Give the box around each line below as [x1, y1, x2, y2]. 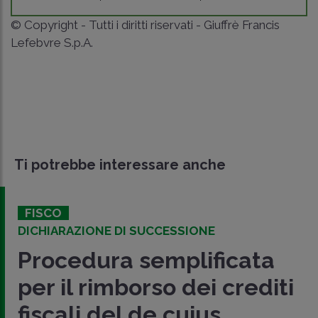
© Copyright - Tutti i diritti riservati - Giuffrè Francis [11, 18, 280, 32]
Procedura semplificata [18, 247, 275, 273]
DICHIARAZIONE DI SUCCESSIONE [18, 224, 215, 238]
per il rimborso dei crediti [18, 274, 294, 300]
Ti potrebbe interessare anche [14, 156, 226, 173]
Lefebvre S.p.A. [11, 35, 93, 50]
